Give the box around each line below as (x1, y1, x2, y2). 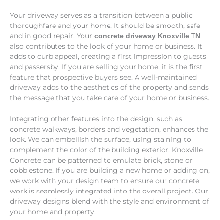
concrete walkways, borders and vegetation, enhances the (10, 125, 208, 133)
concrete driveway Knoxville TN (92, 32, 200, 40)
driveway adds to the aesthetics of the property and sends (10, 83, 209, 92)
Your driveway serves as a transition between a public (10, 11, 192, 20)
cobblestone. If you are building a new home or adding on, (10, 166, 210, 174)
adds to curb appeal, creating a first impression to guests (10, 53, 206, 61)
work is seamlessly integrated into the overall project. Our (10, 187, 208, 195)
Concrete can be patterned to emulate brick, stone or (10, 156, 192, 164)
